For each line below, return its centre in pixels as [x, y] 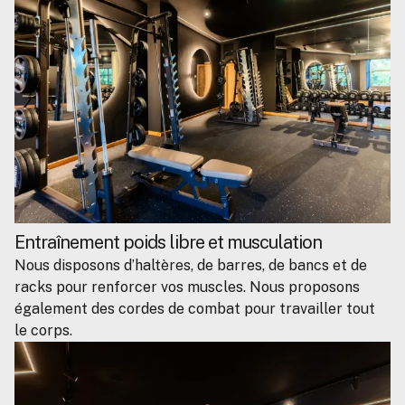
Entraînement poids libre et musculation [168, 243]
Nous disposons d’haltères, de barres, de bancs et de [191, 266]
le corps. [43, 331]
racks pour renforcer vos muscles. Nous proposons [187, 287]
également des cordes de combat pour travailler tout [195, 309]
